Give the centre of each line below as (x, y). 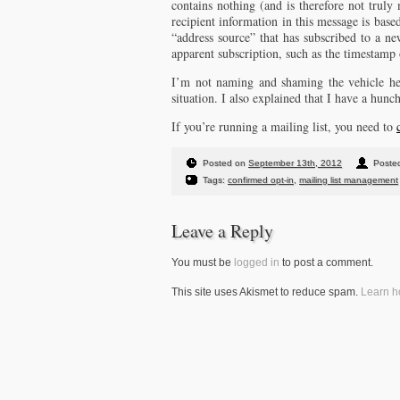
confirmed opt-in (261, 180)
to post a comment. (326, 262)
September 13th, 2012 (295, 163)
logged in (257, 262)
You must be (203, 262)
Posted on (225, 163)
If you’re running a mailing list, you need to (284, 126)
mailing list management (349, 180)
